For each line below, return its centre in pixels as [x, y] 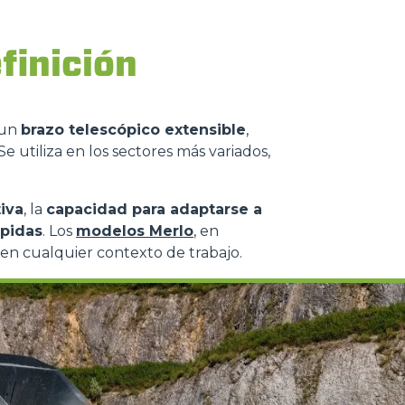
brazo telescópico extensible [133, 130]
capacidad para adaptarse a [154, 209]
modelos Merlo [135, 231]
